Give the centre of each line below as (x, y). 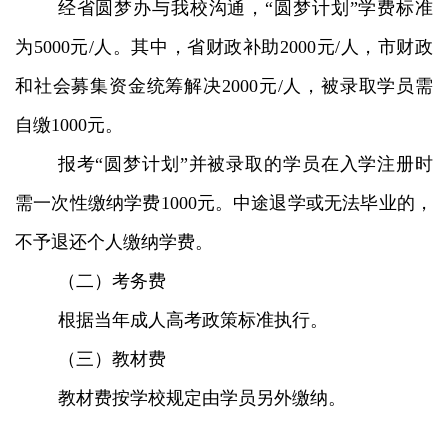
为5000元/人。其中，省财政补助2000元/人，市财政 (224, 46)
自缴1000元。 (69, 124)
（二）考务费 (111, 280)
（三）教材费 (111, 358)
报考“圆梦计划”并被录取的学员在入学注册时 (245, 163)
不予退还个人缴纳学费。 (114, 241)
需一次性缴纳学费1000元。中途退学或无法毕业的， (224, 202)
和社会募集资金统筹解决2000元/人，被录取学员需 (224, 85)
